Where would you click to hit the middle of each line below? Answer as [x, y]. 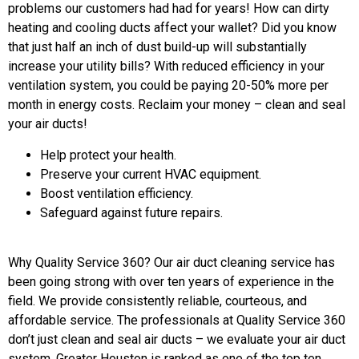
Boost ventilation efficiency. [117, 193]
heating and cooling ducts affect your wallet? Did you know [172, 28]
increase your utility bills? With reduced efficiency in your [166, 67]
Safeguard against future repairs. [131, 212]
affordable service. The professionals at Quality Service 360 [177, 320]
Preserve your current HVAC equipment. [151, 174]
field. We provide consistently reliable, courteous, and [157, 301]
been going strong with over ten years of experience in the [171, 281]
